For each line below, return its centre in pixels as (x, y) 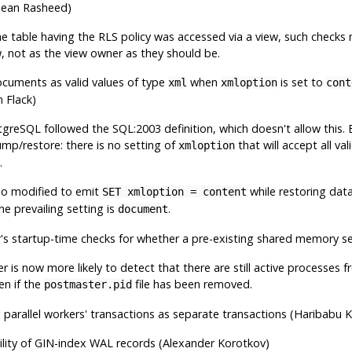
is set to (301, 82)
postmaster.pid (88, 284)
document (143, 209)
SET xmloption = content (174, 191)
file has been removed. (192, 284)
